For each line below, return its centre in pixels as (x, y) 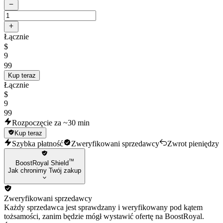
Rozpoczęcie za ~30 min (51, 122)
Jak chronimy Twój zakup (45, 171)
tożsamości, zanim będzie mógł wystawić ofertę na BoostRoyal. (104, 216)
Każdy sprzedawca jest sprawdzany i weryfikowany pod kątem (103, 207)
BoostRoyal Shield (42, 163)
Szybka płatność (38, 143)
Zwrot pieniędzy (193, 143)
